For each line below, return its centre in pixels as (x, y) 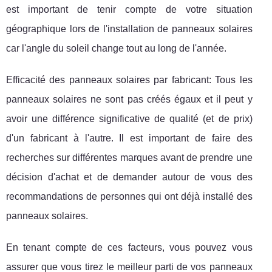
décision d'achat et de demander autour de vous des (129, 177)
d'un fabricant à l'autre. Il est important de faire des (129, 138)
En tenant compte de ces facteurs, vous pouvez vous (129, 247)
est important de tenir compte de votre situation (129, 9)
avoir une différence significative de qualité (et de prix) (129, 118)
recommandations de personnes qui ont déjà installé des (129, 196)
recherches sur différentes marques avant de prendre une (129, 157)
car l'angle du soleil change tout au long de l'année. (116, 48)
